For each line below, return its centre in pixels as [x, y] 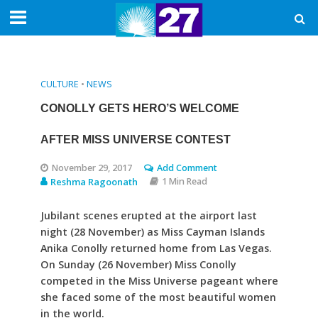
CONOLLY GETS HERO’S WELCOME [139, 108]
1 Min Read [184, 181]
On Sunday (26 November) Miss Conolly [138, 264]
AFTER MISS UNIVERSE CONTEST [135, 139]
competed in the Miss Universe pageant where [159, 281]
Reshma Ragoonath [94, 182]
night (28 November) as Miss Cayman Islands [152, 232]
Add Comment [187, 168]
